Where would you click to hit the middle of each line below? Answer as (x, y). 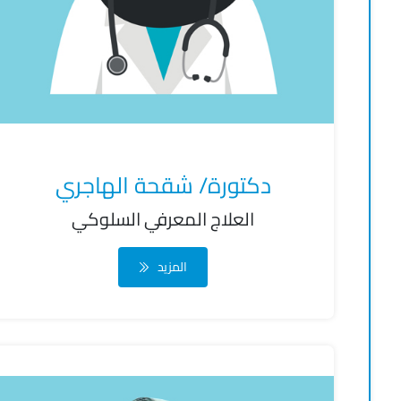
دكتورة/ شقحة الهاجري (163, 185)
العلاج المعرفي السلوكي (163, 219)
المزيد (172, 267)
